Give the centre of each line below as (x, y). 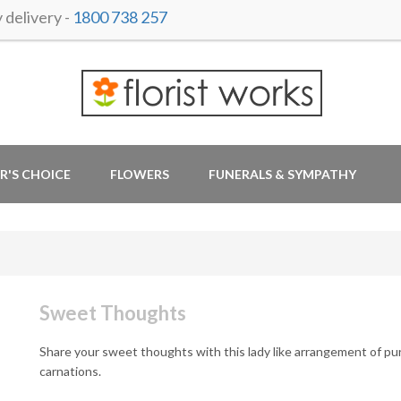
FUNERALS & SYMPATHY (282, 174)
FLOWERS (140, 174)
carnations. (70, 371)
